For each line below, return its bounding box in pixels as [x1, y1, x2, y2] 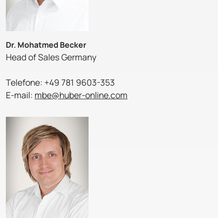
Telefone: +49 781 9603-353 [6, 76, 115, 89]
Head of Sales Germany [6, 51, 96, 63]
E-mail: [6, 89, 35, 101]
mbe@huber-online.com [35, 89, 127, 101]
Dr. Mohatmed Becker [6, 39, 86, 51]
